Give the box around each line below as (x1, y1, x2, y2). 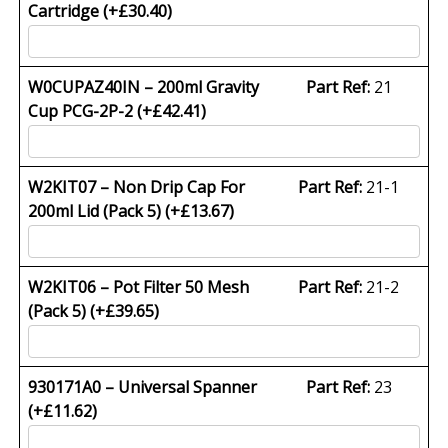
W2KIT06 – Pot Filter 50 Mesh (28, 275, 250, 298)
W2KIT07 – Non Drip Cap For (28, 175, 246, 198)
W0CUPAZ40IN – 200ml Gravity (28, 75, 260, 98)
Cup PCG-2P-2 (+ (28, 99, 153, 122)
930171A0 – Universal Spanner (28, 375, 258, 398)
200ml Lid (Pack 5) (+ (28, 199, 181, 222)
